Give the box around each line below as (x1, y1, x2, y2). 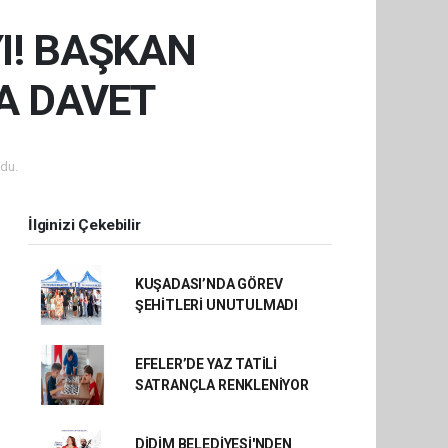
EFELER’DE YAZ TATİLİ (134, 356, 277, 372)
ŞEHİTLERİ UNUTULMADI (134, 297, 298, 313)
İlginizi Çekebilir (28, 216, 141, 234)
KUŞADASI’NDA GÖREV (134, 276, 283, 292)
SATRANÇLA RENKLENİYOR (134, 377, 309, 393)
